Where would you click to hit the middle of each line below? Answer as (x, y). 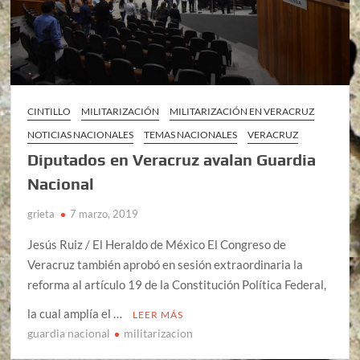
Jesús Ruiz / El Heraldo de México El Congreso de (157, 245)
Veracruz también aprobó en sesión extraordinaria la (166, 265)
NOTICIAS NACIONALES (81, 135)
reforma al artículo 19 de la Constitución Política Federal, (177, 285)
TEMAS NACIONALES (191, 135)
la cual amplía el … (76, 314)
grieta (41, 214)
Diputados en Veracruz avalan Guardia (172, 160)
